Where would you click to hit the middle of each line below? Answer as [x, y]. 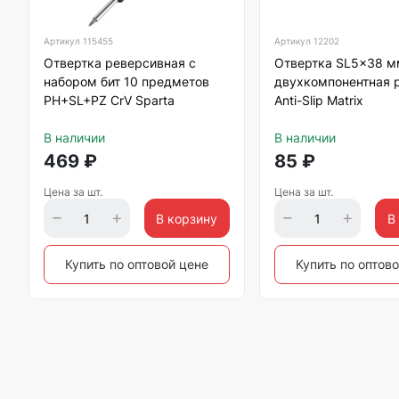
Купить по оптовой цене [137, 264]
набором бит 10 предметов [126, 81]
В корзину [187, 218]
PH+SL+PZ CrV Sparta [109, 100]
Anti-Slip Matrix [319, 100]
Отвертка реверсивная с [120, 63]
